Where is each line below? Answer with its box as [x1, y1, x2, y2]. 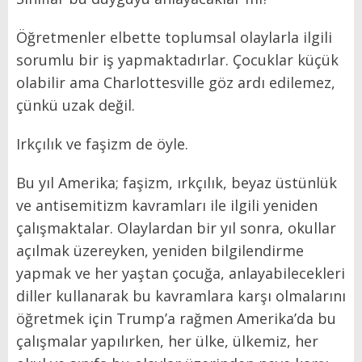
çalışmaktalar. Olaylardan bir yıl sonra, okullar [16, 218, 336, 238]
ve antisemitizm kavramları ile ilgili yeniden [16, 196, 318, 216]
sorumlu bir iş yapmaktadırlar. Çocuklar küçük [16, 50, 339, 70]
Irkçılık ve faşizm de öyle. [16, 134, 188, 154]
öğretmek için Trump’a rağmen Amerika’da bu [16, 309, 336, 329]
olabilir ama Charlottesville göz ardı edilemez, [16, 73, 335, 93]
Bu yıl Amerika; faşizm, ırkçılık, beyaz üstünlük [16, 173, 337, 193]
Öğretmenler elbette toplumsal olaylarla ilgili [16, 27, 332, 48]
